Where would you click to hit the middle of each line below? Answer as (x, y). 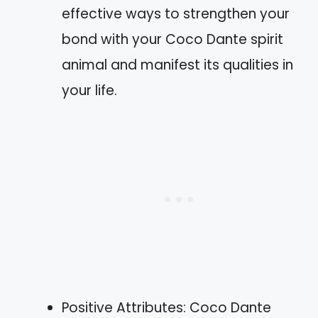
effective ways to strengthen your (176, 13)
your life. (89, 90)
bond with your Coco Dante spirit (172, 39)
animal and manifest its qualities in (177, 65)
